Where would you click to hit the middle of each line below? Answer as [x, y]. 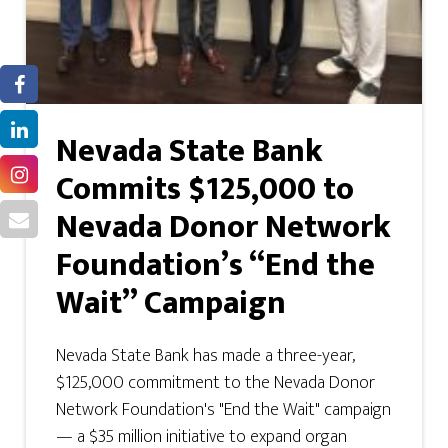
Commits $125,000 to [205, 189]
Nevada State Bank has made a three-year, [206, 355]
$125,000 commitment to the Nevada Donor [216, 382]
